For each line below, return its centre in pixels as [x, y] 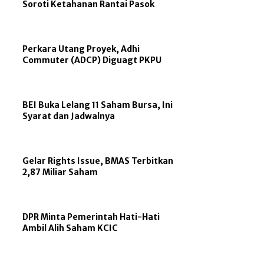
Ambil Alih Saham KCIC [70, 228]
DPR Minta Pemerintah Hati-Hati [91, 217]
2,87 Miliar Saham [60, 172]
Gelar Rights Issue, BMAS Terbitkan [98, 161]
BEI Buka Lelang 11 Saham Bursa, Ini [98, 105]
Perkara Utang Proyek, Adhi [81, 49]
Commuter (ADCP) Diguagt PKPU [92, 60]
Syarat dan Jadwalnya [69, 116]
